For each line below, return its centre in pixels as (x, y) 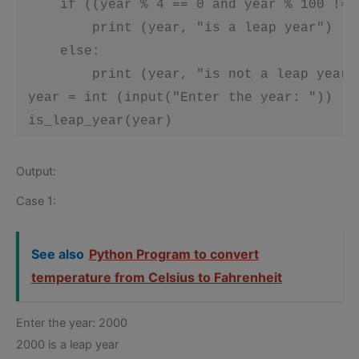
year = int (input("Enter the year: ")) (176, 98)
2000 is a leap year (67, 345)
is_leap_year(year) (96, 121)
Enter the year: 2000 (72, 323)
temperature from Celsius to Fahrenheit (156, 278)
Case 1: (36, 202)
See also (57, 254)
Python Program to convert (173, 254)
